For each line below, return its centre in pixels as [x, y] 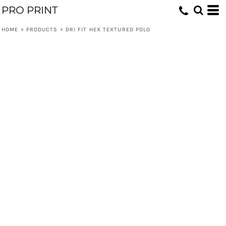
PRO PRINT [30, 10]
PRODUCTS [42, 30]
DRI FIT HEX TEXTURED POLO [108, 30]
